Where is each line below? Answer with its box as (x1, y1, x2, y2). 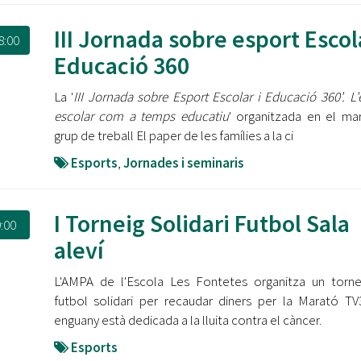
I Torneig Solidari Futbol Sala (53, 208, 350, 239)
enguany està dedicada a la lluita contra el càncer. (53, 311, 322, 329)
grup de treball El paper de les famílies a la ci (53, 127, 293, 144)
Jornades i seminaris (122, 154, 244, 172)
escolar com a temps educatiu (53, 107, 229, 125)
